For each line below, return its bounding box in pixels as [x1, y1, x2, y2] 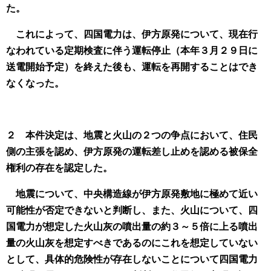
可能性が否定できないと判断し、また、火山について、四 [6, 205, 258, 216]
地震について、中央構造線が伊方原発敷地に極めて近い [6, 189, 258, 200]
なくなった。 [6, 78, 64, 89]
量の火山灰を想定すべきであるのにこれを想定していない [6, 238, 258, 249]
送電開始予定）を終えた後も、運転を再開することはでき [6, 62, 258, 73]
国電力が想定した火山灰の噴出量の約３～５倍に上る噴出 [6, 221, 258, 232]
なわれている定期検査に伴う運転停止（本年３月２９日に [6, 45, 258, 56]
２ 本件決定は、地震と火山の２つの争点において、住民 [6, 130, 258, 141]
